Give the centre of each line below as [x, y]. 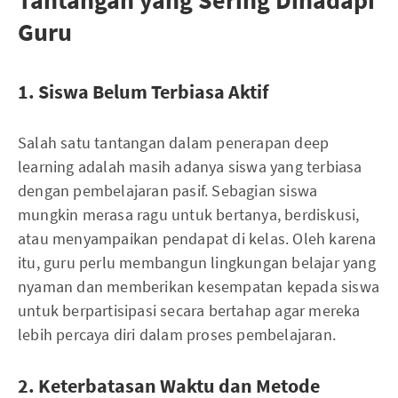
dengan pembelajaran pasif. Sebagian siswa [168, 190]
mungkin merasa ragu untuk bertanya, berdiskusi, [189, 214]
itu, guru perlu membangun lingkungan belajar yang [197, 262]
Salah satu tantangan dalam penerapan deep [174, 142]
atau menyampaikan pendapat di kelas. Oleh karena [197, 238]
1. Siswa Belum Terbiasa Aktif [143, 91]
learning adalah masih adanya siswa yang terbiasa [190, 166]
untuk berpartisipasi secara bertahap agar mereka [189, 310]
